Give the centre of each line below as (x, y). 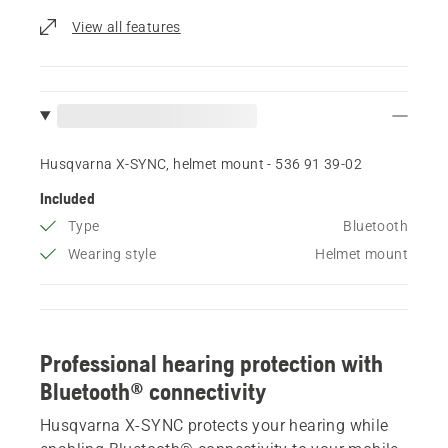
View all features (126, 26)
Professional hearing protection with (211, 363)
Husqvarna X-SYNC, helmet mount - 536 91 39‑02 (201, 163)
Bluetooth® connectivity (153, 391)
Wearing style (112, 253)
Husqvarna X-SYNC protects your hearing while (214, 425)
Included (67, 197)
